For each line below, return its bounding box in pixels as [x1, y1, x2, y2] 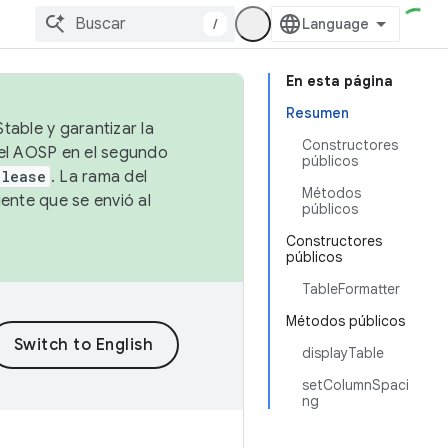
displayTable [302, 344, 384, 362]
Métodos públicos [286, 312, 405, 330]
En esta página [286, 72, 393, 90]
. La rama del [50, 167, 147, 187]
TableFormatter [302, 280, 400, 298]
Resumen [286, 104, 349, 122]
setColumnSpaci [302, 376, 409, 394]
